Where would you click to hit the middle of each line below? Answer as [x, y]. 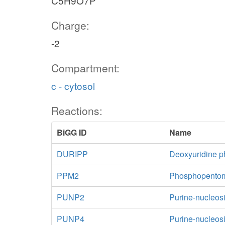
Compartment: [85, 68]
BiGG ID [72, 132]
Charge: [70, 25]
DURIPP [72, 154]
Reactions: [77, 110]
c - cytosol [73, 86]
